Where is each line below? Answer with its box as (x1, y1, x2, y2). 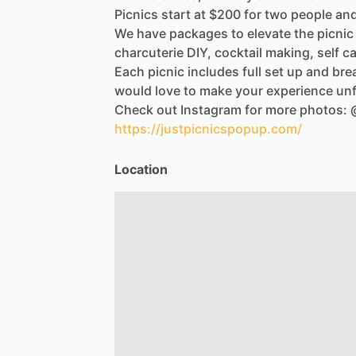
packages (169, 25, 228, 41)
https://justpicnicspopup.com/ (114, 120, 302, 137)
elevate (247, 25, 291, 41)
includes (188, 63, 239, 79)
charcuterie (114, 44, 184, 60)
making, (265, 44, 314, 60)
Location (114, 161, 168, 177)
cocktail (215, 44, 262, 60)
